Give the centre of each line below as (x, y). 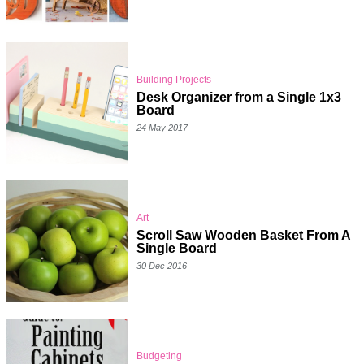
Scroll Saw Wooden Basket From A (243, 236)
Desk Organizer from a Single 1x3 (239, 97)
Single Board (177, 249)
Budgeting (159, 356)
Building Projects (174, 80)
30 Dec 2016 (162, 266)
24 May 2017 (162, 128)
